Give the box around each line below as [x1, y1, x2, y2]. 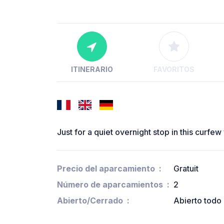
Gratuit [173, 163, 198, 174]
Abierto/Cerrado [57, 195, 123, 206]
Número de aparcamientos [57, 179, 163, 190]
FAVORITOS [153, 65, 194, 74]
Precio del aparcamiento [57, 163, 155, 174]
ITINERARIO [70, 65, 113, 74]
